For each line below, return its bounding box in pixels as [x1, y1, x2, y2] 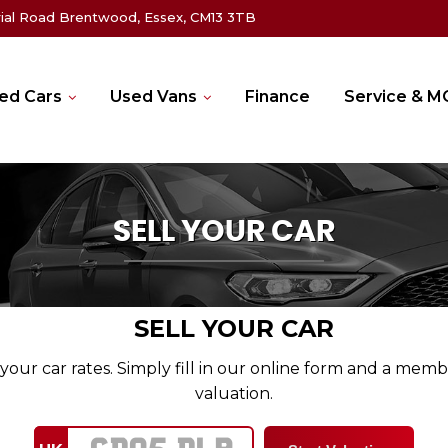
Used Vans [110, 87, 197, 106]
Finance [245, 87, 310, 106]
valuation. [195, 384, 273, 403]
